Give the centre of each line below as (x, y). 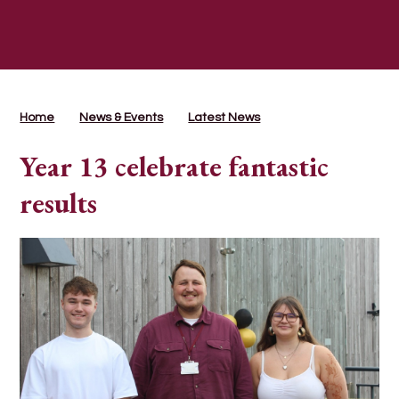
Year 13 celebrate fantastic (175, 167)
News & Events (122, 117)
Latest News (224, 117)
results (59, 203)
